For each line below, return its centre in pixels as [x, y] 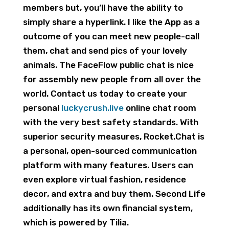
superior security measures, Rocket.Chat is [113, 136]
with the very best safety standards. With [110, 122]
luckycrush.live [92, 108]
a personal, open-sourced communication [110, 151]
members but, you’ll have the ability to [103, 8]
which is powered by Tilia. [76, 222]
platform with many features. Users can [108, 165]
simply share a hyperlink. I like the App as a [111, 22]
